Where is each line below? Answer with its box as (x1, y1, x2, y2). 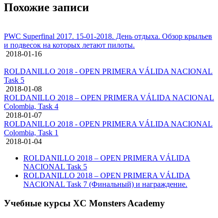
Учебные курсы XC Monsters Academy (4, 198, 165, 209)
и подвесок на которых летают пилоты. (4, 41, 135, 50)
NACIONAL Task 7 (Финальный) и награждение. (23, 180, 187, 189)
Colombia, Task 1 (4, 128, 58, 137)
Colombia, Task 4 (4, 102, 58, 111)
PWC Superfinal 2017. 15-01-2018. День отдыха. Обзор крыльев (4, 32, 212, 41)
